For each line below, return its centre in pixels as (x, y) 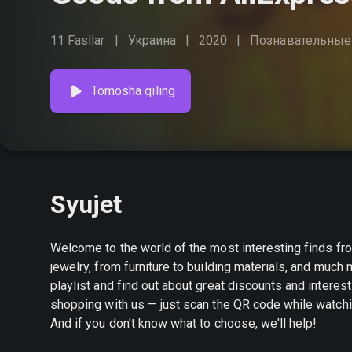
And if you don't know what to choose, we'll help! (184, 323)
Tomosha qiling (133, 91)
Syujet (86, 204)
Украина (152, 40)
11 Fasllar (78, 40)
